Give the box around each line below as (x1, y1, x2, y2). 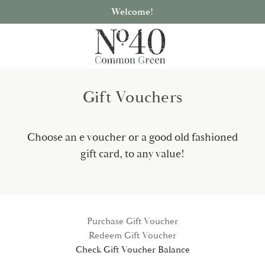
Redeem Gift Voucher (89, 230, 176, 241)
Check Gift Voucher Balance (75, 244, 190, 256)
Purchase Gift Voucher (87, 215, 178, 227)
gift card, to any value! (80, 147, 185, 161)
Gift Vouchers (82, 87, 183, 108)
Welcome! (111, 6, 154, 18)
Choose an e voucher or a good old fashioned (27, 130, 238, 144)
